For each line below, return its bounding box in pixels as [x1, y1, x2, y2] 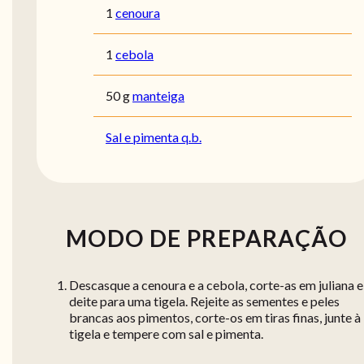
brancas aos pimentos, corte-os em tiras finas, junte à [69, 310, 361, 325]
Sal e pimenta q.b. [106, 129, 201, 145]
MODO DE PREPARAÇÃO [65, 224, 348, 252]
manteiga [132, 88, 184, 103]
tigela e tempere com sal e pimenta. [69, 326, 263, 341]
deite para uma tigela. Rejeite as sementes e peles [69, 293, 340, 309]
